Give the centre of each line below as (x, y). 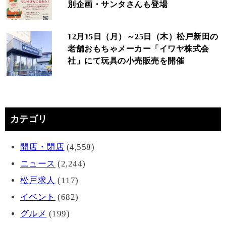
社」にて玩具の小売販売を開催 (126, 61)
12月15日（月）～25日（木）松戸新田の (143, 37)
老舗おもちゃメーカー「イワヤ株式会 (138, 49)
